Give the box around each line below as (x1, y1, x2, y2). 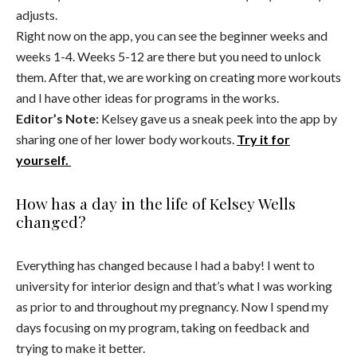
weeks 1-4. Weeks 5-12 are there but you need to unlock (16, 49, 321, 65)
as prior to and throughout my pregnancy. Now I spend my (16, 299, 328, 315)
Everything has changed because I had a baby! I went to (16, 257, 315, 273)
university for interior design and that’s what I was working (16, 278, 332, 294)
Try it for (237, 131, 290, 147)
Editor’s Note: (16, 111, 99, 127)
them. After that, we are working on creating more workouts (16, 69, 341, 85)
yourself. (16, 152, 71, 168)
